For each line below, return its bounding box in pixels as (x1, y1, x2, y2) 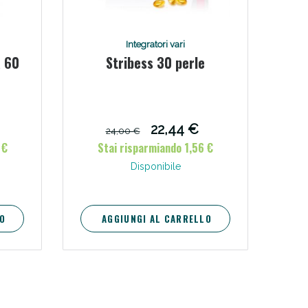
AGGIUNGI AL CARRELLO (102, 211, 212, 225)
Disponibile (130, 160, 181, 172)
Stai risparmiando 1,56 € (98, 139, 213, 156)
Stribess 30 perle (106, 52, 205, 73)
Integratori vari (126, 38, 185, 49)
